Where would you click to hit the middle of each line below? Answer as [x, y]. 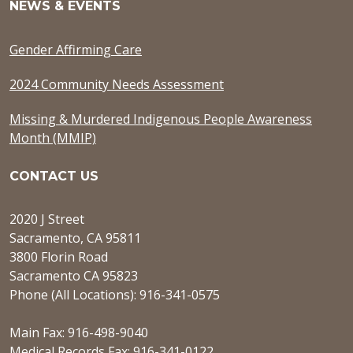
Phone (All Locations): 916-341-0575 [115, 295]
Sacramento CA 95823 [74, 276]
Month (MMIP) [53, 137]
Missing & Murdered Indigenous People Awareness [161, 119]
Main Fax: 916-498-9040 [79, 333]
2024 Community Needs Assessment [117, 84]
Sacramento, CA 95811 [75, 238]
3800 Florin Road [59, 257]
